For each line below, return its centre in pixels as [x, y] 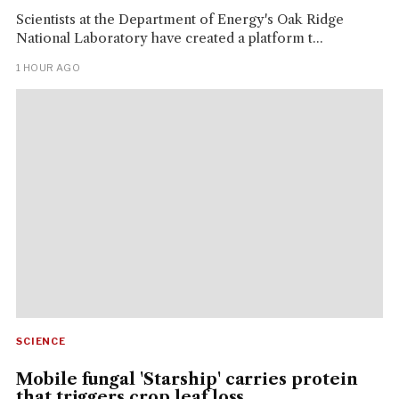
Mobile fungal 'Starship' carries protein [187, 380]
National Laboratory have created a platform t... [169, 37]
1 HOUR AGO [48, 67]
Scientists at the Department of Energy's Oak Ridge [179, 19]
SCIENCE [41, 342]
